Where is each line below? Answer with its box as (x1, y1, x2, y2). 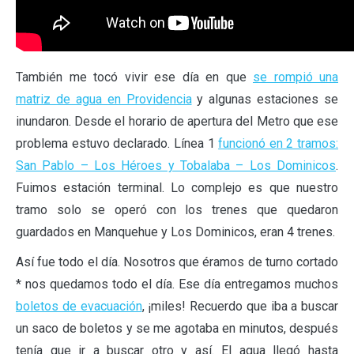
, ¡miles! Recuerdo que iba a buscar (141, 298, 338, 314)
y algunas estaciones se (191, 91, 338, 107)
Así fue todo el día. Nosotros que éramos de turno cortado (16, 254, 338, 269)
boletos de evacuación (16, 298, 142, 314)
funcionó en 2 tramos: (218, 135, 338, 151)
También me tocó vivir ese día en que (16, 69, 253, 85)
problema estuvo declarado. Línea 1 (16, 135, 219, 151)
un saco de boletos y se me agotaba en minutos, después (16, 320, 338, 336)
